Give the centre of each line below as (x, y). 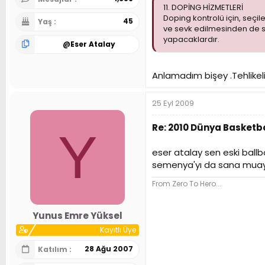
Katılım (54, 249)
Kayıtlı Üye (118, 230)
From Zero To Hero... (187, 184)
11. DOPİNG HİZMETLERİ (203, 7)
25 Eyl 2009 (173, 104)
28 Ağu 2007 (109, 248)
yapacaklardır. (191, 39)
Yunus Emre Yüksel (77, 215)
